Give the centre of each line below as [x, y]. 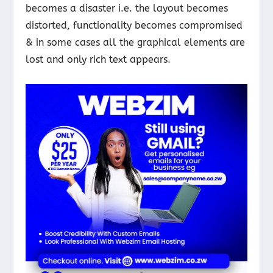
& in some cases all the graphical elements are [136, 43]
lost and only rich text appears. [98, 60]
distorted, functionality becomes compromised [134, 26]
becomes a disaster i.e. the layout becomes [127, 9]
